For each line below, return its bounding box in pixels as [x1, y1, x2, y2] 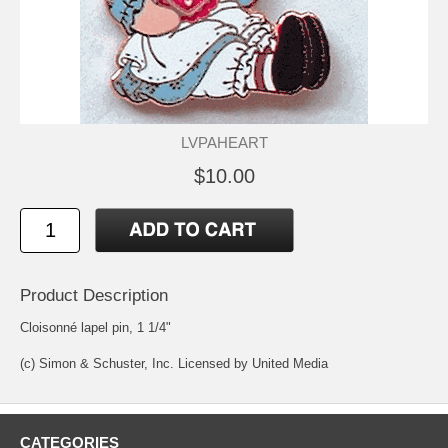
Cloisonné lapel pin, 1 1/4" [20, 320, 171, 336]
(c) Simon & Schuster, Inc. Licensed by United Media [20, 356, 328, 372]
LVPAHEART [180, 134, 268, 152]
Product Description [20, 286, 168, 306]
